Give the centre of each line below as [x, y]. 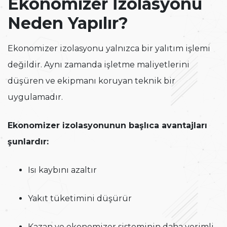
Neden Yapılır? [68, 23]
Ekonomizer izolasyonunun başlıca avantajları [107, 126]
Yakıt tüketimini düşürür [80, 199]
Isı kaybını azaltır [62, 170]
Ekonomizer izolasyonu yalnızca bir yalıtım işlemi [109, 49]
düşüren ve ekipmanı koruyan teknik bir [91, 81]
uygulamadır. [35, 97]
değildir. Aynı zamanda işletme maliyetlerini [99, 65]
